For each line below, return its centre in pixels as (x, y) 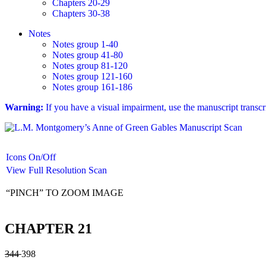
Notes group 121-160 (92, 76)
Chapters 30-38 (81, 13)
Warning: (24, 107)
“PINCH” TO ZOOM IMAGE (65, 193)
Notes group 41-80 (88, 55)
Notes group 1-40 (85, 44)
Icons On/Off (31, 157)
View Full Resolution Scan (56, 170)
